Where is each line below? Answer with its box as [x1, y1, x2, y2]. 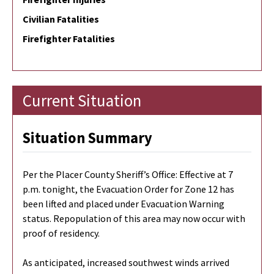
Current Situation [23, 89, 141, 111]
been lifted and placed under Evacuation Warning [23, 197, 224, 210]
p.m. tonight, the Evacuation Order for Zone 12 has [23, 182, 234, 195]
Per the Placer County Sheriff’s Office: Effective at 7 [23, 168, 233, 180]
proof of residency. [23, 226, 100, 239]
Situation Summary [23, 128, 152, 147]
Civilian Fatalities [23, 12, 99, 25]
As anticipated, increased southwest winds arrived [23, 256, 229, 268]
